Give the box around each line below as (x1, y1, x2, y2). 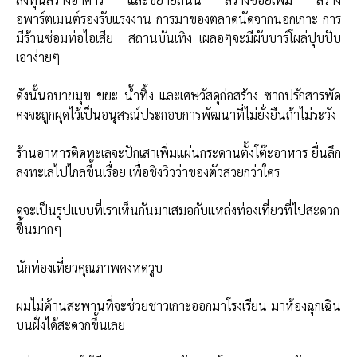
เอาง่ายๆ (16, 48, 61, 65)
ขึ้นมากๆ (16, 220, 62, 237)
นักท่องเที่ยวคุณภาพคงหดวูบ (16, 258, 163, 276)
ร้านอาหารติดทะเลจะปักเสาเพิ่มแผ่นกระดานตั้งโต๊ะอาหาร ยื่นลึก (16, 143, 341, 161)
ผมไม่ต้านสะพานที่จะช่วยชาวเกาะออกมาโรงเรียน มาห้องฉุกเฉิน (16, 296, 341, 314)
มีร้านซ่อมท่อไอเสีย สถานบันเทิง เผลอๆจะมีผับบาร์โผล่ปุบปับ (16, 29, 341, 46)
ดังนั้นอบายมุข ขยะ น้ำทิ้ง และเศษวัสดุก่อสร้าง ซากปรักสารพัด (16, 86, 341, 104)
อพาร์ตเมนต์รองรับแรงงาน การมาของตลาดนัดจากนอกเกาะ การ (16, 10, 341, 27)
